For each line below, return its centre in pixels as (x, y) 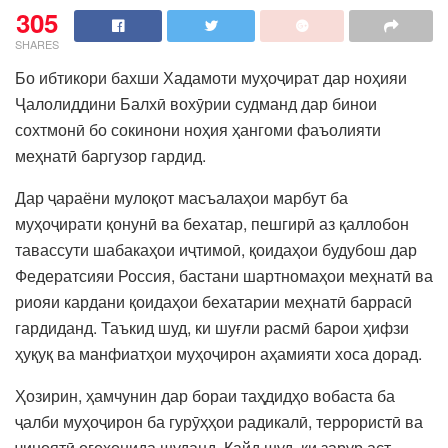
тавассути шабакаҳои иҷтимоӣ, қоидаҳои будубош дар (216, 249)
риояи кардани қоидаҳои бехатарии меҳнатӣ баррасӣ (213, 301)
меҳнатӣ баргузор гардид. (110, 155)
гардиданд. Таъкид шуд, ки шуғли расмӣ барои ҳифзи (212, 327)
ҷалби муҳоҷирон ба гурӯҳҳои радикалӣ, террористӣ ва (219, 421)
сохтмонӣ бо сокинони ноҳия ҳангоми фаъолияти (198, 129)
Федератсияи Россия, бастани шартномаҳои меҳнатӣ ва (224, 275)
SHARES (37, 43)
